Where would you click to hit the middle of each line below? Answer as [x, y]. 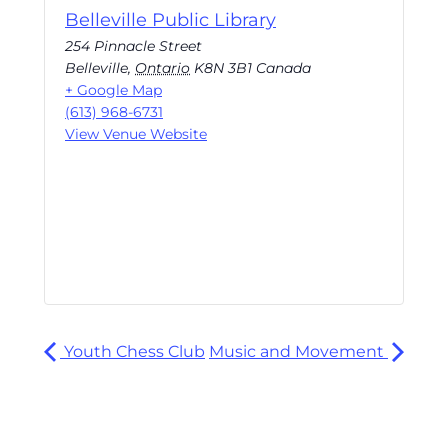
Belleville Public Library [170, 20]
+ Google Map [113, 90]
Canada [283, 68]
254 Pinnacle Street [133, 46]
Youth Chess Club [132, 352]
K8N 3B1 [223, 68]
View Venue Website [136, 134]
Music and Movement [298, 352]
